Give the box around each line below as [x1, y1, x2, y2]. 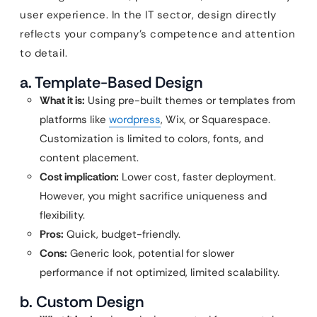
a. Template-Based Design [20, 72, 202, 93]
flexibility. [40, 208, 85, 222]
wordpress [109, 113, 161, 127]
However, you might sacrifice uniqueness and [40, 189, 267, 203]
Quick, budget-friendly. [64, 227, 180, 241]
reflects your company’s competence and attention [20, 27, 295, 41]
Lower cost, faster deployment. [119, 170, 276, 184]
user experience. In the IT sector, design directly [20, 8, 276, 22]
